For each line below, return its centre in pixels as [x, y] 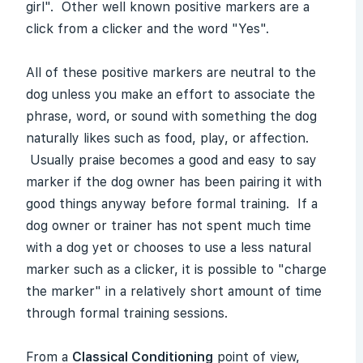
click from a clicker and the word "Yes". [147, 29]
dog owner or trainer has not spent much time [169, 226]
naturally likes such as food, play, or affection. [167, 138]
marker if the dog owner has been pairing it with [174, 182]
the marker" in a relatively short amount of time [174, 291]
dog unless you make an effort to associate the [171, 94]
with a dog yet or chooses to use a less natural [169, 248]
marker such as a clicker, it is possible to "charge [176, 269]
